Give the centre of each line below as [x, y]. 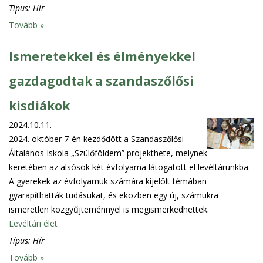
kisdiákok [39, 105]
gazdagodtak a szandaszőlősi [101, 81]
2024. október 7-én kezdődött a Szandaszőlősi [96, 139]
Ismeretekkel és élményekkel [102, 56]
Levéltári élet [33, 223]
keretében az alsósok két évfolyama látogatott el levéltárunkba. [129, 167]
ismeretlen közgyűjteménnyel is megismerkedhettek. [109, 209]
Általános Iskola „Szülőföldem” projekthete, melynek [108, 153]
